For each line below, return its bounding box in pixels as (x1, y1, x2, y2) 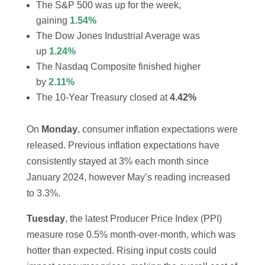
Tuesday (26, 214, 65, 224)
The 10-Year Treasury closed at (35, 92, 170, 103)
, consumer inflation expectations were (77, 124, 238, 135)
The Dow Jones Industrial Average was (35, 31, 200, 41)
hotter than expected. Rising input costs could (26, 245, 216, 256)
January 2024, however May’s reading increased (26, 172, 230, 183)
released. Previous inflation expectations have (26, 140, 219, 151)
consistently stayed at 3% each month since (26, 156, 209, 167)
